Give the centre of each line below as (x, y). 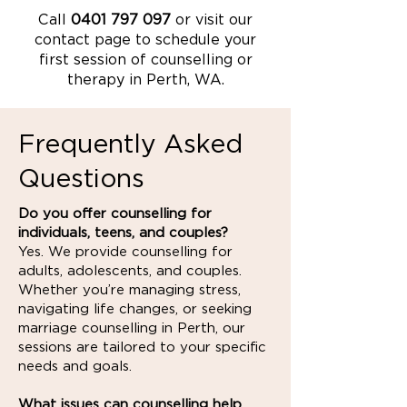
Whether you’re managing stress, (129, 290)
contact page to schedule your (145, 40)
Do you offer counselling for (115, 213)
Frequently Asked (130, 144)
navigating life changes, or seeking (135, 309)
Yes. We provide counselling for (125, 252)
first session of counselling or (145, 60)
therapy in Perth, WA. (145, 79)
